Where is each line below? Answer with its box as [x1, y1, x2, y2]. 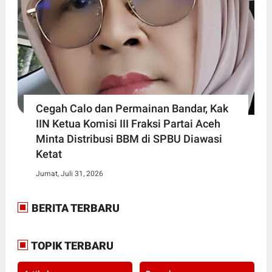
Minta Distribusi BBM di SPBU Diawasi [35, 132, 222, 145]
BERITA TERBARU [29, 201, 120, 214]
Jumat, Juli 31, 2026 [35, 169, 103, 178]
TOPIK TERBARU [29, 239, 114, 252]
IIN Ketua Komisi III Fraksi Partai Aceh [35, 117, 220, 130]
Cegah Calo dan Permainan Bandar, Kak [35, 101, 228, 115]
